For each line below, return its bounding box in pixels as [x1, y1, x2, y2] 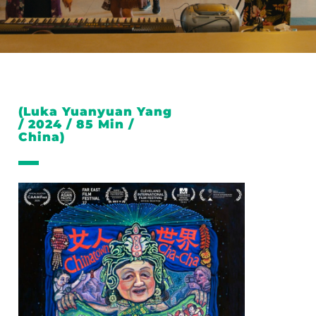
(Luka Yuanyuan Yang [18, 104, 172, 119]
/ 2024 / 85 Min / [18, 117, 134, 131]
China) [18, 130, 65, 144]
